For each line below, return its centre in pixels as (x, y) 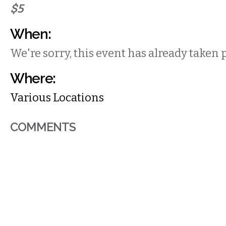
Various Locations (57, 98)
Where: (33, 78)
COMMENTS (43, 127)
